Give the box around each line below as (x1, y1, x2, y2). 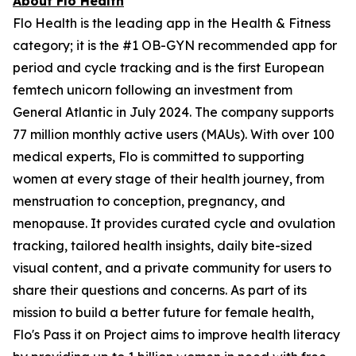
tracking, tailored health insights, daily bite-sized (13, 238, 312, 253)
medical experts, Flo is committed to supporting (13, 149, 304, 164)
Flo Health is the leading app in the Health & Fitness (13, 15, 331, 31)
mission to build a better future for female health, (13, 304, 314, 320)
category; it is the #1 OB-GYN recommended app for (13, 37, 337, 53)
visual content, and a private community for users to (13, 260, 331, 276)
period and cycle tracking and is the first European (13, 60, 324, 75)
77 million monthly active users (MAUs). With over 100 (13, 126, 335, 142)
